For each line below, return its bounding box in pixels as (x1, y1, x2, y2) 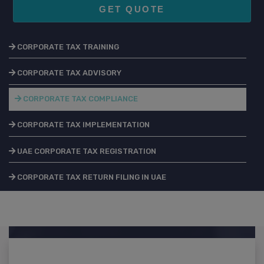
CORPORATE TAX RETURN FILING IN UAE (15, 172, 166, 181)
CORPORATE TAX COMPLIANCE (21, 94, 138, 104)
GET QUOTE (99, 4, 165, 14)
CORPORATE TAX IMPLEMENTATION (15, 120, 150, 130)
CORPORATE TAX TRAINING (15, 42, 119, 51)
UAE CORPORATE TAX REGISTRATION (15, 146, 156, 156)
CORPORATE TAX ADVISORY (15, 68, 121, 77)
